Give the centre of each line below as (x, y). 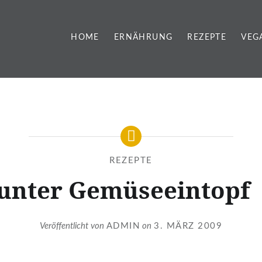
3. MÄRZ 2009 (188, 226)
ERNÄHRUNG (143, 37)
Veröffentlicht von (73, 226)
